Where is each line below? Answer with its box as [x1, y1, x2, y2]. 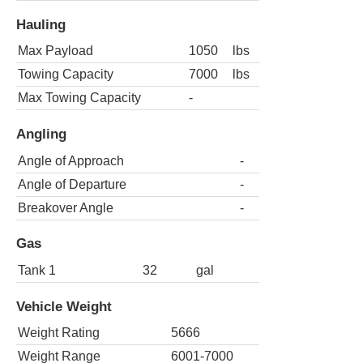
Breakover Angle [18, 200, 113, 215]
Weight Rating [18, 326, 100, 340]
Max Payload [18, 44, 93, 58]
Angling [16, 126, 66, 143]
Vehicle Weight [16, 297, 112, 314]
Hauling [16, 15, 66, 32]
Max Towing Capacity [18, 91, 141, 105]
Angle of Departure [18, 177, 126, 191]
